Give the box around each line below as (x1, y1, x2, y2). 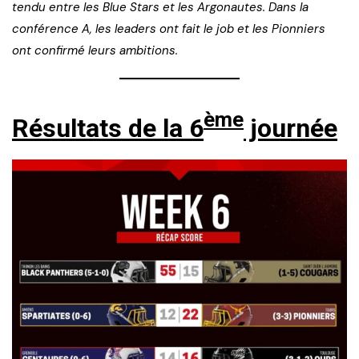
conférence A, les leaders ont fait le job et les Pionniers (12, 20, 325, 37)
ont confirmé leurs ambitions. (12, 42, 178, 58)
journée (244, 112, 337, 143)
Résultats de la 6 (12, 112, 204, 143)
